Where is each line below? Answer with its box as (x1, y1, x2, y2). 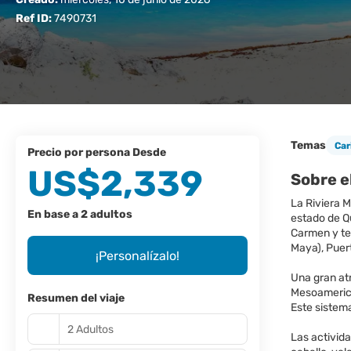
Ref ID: (16, 12, 54, 25)
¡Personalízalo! (96, 248, 179, 263)
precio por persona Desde (34, 146, 166, 159)
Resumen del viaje (27, 291, 125, 305)
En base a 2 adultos (27, 208, 132, 221)
